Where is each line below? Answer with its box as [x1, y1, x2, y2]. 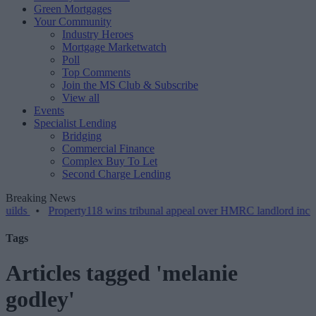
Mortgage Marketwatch [62, 41, 166, 53]
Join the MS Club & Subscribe [62, 79, 198, 91]
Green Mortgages [34, 3, 111, 15]
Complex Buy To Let [62, 155, 157, 167]
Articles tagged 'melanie [6, 260, 238, 286]
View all [62, 92, 99, 104]
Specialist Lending [34, 117, 116, 129]
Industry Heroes [62, 28, 133, 40]
